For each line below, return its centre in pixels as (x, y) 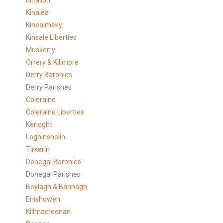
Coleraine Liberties (55, 112)
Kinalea (38, 12)
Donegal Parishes (54, 174)
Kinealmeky (44, 25)
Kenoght (39, 124)
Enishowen (43, 199)
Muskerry (41, 50)
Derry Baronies (49, 75)
